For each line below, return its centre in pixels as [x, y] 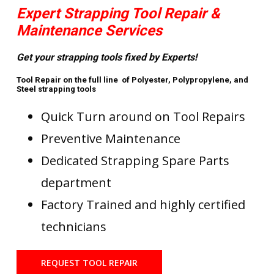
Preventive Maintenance [110, 139]
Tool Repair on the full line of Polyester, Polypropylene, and [132, 80]
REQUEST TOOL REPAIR [89, 263]
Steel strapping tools [64, 89]
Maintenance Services [89, 31]
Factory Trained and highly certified [143, 205]
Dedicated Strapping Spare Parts [135, 161]
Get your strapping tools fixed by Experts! [106, 57]
